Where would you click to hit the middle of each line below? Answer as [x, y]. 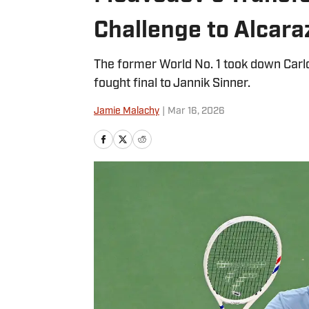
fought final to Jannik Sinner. [172, 84]
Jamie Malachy [127, 111]
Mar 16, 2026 [196, 111]
